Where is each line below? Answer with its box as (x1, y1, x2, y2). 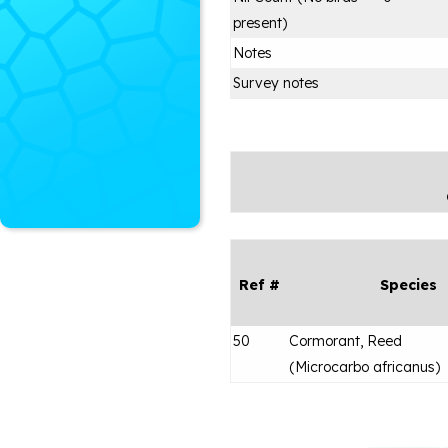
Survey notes (233, 73, 319, 92)
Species (379, 275, 437, 294)
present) (233, 13, 287, 32)
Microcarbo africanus (295, 357, 435, 376)
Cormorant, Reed (289, 331, 402, 350)
